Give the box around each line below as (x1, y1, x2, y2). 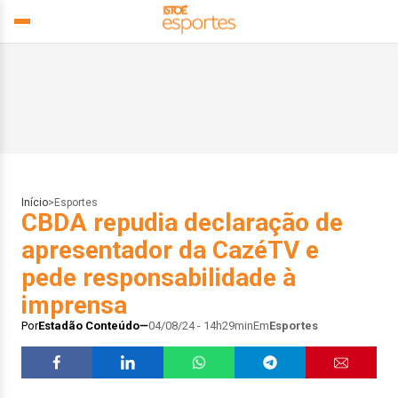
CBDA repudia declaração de (21, 208, 343, 237)
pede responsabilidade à (21, 263, 296, 292)
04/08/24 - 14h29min (148, 319, 253, 332)
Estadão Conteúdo (38, 319, 139, 332)
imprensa (21, 291, 127, 320)
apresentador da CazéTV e (21, 235, 319, 265)
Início (21, 196, 48, 209)
